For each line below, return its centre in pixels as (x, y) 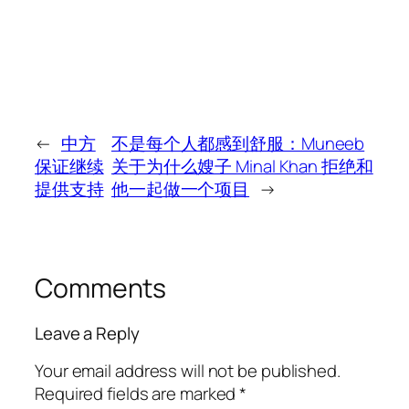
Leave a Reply (87, 334)
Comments (101, 288)
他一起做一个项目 (180, 189)
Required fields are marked (137, 393)
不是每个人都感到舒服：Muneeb (238, 143)
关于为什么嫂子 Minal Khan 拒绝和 (242, 166)
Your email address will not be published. (188, 370)
